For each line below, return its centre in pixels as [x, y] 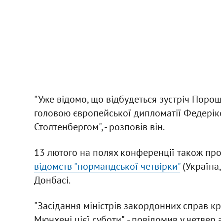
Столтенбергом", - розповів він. [99, 127]
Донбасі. [52, 180]
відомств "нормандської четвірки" [107, 166]
